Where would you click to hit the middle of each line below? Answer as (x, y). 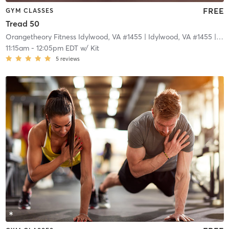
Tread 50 (22, 24)
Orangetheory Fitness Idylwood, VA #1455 (74, 37)
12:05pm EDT (57, 48)
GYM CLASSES (29, 10)
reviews (70, 59)
